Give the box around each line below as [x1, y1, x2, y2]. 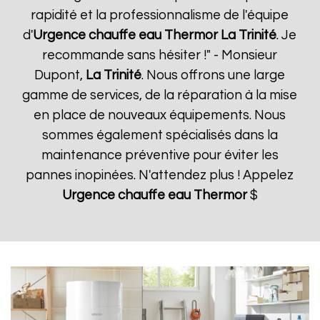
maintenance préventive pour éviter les [41, 149, 279, 162]
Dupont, [34, 69, 86, 82]
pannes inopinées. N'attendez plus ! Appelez [26, 169, 294, 182]
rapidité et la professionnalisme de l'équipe [31, 9, 289, 22]
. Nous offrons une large [141, 69, 286, 82]
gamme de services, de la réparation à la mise [22, 89, 298, 102]
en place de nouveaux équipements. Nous [34, 109, 286, 122]
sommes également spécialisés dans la [41, 129, 278, 142]
